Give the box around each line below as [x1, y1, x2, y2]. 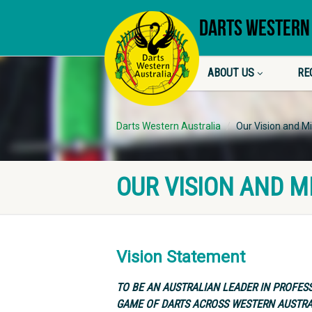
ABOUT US [207, 66, 254, 79]
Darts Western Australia [116, 120, 221, 132]
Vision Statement [116, 247, 245, 267]
